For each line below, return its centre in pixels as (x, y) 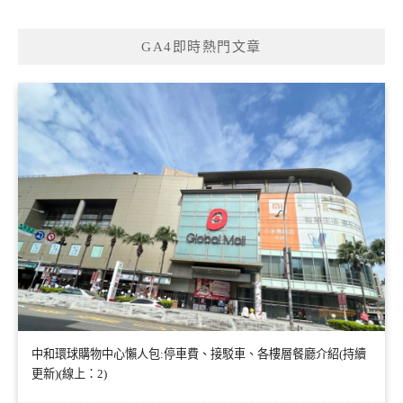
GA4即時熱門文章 (201, 46)
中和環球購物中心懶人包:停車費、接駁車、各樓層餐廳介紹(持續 (199, 354)
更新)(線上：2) (69, 374)
